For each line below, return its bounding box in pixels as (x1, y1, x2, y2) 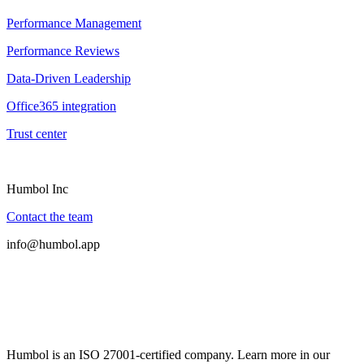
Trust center (6, 126, 67, 141)
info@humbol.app (6, 236, 100, 251)
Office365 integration (6, 98, 116, 113)
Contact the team (6, 209, 93, 223)
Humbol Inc (6, 181, 68, 196)
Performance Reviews (6, 43, 119, 58)
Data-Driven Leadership (6, 71, 131, 85)
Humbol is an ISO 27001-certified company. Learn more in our (6, 347, 330, 362)
